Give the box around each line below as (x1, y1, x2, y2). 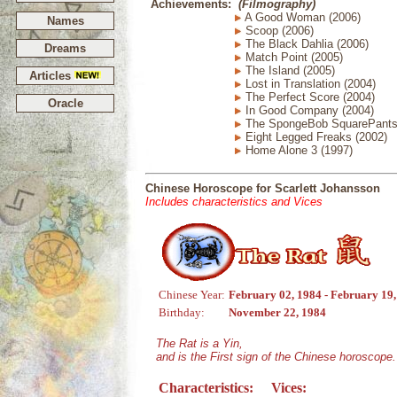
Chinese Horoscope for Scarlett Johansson (145, 182, 380, 195)
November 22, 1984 (229, 306, 326, 319)
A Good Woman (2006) (242, 11, 361, 24)
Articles (29, 69, 74, 82)
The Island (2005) (242, 64, 335, 77)
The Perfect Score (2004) (242, 90, 375, 104)
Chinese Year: (159, 288, 225, 301)
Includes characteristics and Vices (145, 195, 323, 208)
